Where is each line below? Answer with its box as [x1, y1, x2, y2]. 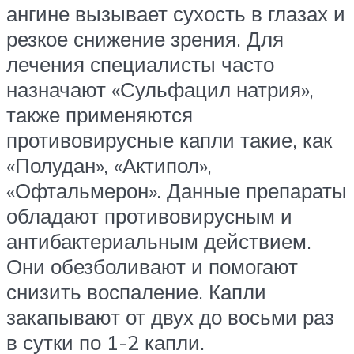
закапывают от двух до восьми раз [6, 303, 334, 330]
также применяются [6, 101, 193, 127]
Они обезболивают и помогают [6, 253, 298, 279]
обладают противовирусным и [6, 202, 292, 228]
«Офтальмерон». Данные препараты [6, 177, 347, 203]
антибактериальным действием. [6, 228, 311, 254]
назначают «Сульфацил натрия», [6, 76, 314, 102]
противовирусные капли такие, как [6, 126, 332, 153]
